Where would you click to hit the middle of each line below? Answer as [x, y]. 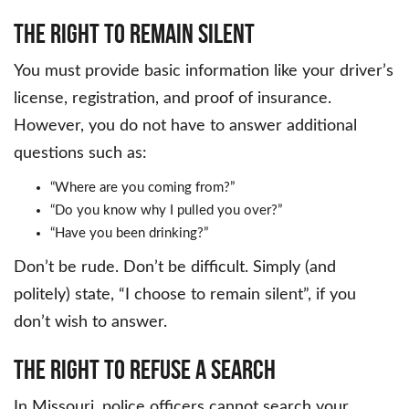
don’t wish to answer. [90, 323]
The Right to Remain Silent [134, 34]
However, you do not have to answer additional [185, 126]
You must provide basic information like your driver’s [204, 72]
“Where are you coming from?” [142, 188]
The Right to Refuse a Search [145, 370]
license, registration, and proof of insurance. [173, 99]
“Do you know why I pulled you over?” [166, 211]
